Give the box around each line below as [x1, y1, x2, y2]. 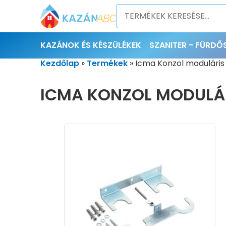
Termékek [87, 58, 128, 69]
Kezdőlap [40, 58, 79, 69]
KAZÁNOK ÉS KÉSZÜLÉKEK [40, 39, 141, 51]
